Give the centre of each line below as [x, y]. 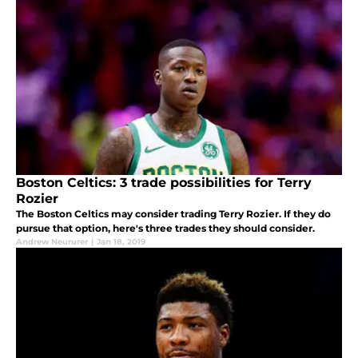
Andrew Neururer [52, 242]
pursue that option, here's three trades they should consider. [165, 229]
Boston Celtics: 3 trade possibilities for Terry [164, 183]
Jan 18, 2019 [121, 242]
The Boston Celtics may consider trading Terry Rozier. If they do [173, 214]
